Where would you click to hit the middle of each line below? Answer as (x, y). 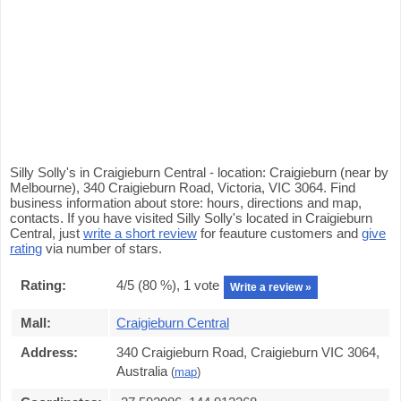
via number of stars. (102, 248)
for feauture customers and (279, 233)
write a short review (140, 233)
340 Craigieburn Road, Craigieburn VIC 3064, (248, 352)
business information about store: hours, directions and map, (186, 203)
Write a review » (271, 287)
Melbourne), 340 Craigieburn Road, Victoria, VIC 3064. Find (183, 188)
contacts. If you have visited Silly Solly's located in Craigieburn (191, 218)
